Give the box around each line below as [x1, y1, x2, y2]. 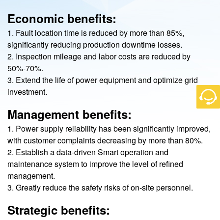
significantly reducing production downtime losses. [7, 39, 182, 50]
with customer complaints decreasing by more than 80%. [7, 135, 203, 146]
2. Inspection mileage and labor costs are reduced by [7, 51, 191, 62]
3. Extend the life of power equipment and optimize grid [7, 74, 198, 85]
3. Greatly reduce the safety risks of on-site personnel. [7, 182, 193, 193]
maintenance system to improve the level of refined [7, 158, 183, 169]
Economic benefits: [7, 10, 116, 27]
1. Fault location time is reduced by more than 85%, [7, 27, 184, 38]
